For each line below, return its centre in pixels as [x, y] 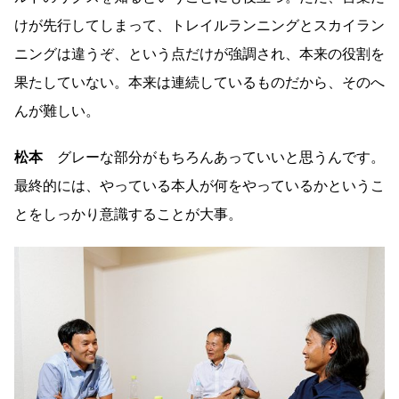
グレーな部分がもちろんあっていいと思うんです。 [214, 158]
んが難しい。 [57, 111]
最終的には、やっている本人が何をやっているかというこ [199, 186]
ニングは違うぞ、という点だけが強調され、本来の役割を [199, 54]
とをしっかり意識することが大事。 [128, 215]
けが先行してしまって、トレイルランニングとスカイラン [199, 26]
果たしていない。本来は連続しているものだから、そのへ [199, 83]
